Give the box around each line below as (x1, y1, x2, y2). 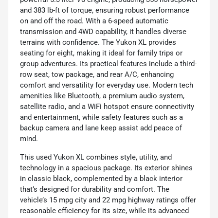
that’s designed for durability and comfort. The (20, 185, 169, 194)
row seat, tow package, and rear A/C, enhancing (20, 70, 174, 79)
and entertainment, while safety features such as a (20, 113, 183, 122)
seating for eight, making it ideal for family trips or (20, 49, 182, 58)
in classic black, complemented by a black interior (20, 174, 182, 183)
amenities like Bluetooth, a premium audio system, (20, 91, 184, 101)
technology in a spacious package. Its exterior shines (20, 163, 193, 173)
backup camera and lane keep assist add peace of (20, 124, 182, 133)
